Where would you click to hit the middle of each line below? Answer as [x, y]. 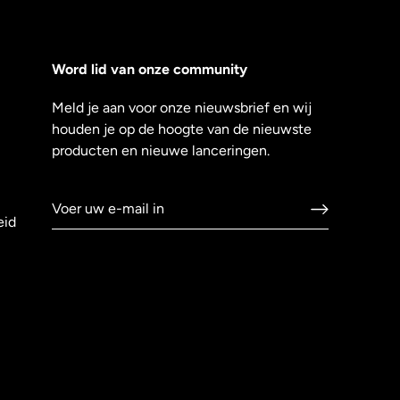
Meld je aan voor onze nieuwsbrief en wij [182, 108]
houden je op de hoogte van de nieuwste [182, 129]
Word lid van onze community [150, 69]
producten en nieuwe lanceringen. [161, 150]
